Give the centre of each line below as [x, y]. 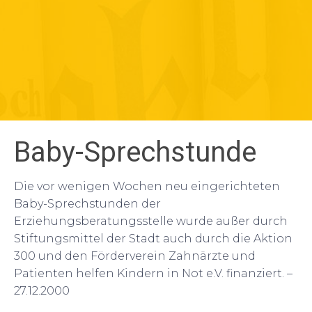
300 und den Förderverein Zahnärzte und [135, 256]
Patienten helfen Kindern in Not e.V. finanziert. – [153, 274]
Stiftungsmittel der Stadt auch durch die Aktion [153, 239]
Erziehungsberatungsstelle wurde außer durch [151, 221]
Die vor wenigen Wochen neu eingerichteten [147, 187]
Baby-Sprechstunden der [87, 204]
